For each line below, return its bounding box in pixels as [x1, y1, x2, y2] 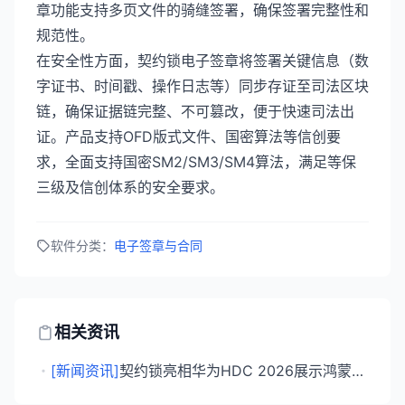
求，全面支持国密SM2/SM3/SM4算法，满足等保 [36, 153, 356, 171]
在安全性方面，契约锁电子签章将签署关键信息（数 [36, 52, 369, 70]
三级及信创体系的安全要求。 [36, 178, 224, 196]
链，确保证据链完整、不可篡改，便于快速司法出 [36, 102, 354, 120]
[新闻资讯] [51, 362, 119, 380]
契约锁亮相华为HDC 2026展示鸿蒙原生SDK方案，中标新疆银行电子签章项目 [352, 362, 363, 380]
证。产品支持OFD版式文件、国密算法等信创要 [36, 127, 341, 146]
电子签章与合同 [114, 238, 202, 253]
